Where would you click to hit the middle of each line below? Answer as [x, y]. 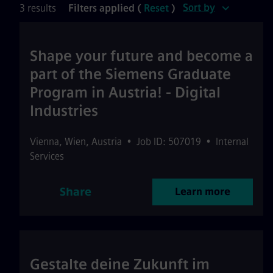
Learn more [203, 192]
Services [47, 156]
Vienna [44, 142]
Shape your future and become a [141, 56]
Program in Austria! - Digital [125, 92]
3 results [38, 8]
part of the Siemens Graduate [130, 74]
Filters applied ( [106, 8]
